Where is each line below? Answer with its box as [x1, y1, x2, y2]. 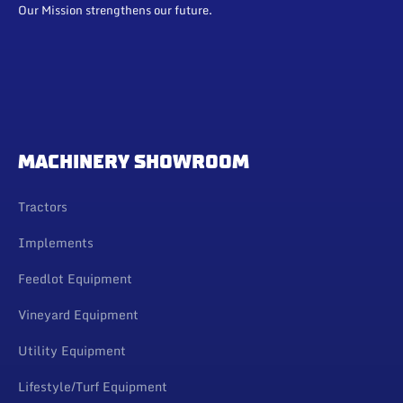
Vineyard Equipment [18, 304, 139, 326]
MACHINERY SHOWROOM [18, 151, 249, 173]
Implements [18, 232, 94, 254]
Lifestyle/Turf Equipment [18, 376, 167, 398]
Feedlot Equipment [18, 268, 132, 290]
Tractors [18, 196, 67, 218]
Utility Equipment [18, 340, 126, 362]
